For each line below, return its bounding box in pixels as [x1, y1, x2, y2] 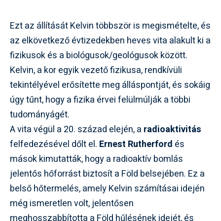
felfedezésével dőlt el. [10, 137, 99, 151]
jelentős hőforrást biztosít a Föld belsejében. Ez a [10, 167, 205, 181]
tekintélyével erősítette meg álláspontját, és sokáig [10, 78, 210, 92]
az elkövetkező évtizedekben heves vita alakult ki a [10, 34, 211, 47]
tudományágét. [10, 108, 70, 121]
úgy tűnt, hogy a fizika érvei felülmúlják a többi [10, 93, 190, 107]
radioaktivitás [144, 122, 201, 136]
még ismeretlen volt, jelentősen [10, 196, 134, 210]
